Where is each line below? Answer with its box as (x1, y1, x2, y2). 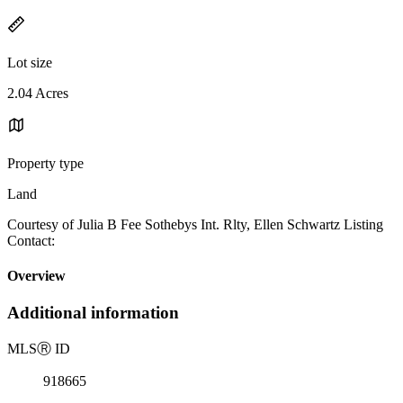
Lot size (7, 54, 52, 70)
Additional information (7, 303, 179, 323)
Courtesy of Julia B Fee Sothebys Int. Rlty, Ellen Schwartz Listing (7, 216, 383, 232)
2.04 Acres (7, 85, 68, 101)
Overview (7, 268, 66, 284)
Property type (7, 155, 84, 171)
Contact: (7, 232, 55, 248)
